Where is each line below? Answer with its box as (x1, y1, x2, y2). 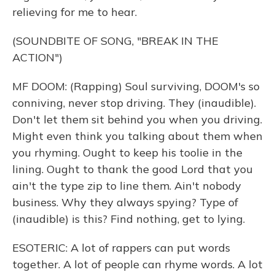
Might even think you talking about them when (12, 129, 263, 143)
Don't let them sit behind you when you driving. (12, 112, 262, 126)
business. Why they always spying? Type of (12, 195, 238, 209)
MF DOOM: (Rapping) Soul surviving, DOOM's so (12, 79, 260, 93)
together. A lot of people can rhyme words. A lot (12, 257, 263, 271)
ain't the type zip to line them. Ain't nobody (12, 179, 241, 193)
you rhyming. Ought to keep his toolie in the (12, 145, 242, 160)
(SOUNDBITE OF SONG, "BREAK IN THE (12, 34, 219, 48)
